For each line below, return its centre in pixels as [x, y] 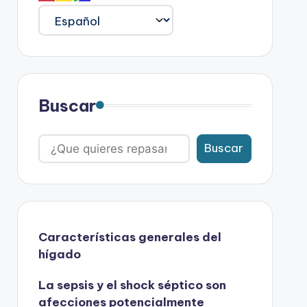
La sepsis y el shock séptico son [132, 285]
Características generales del [130, 237]
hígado [59, 254]
